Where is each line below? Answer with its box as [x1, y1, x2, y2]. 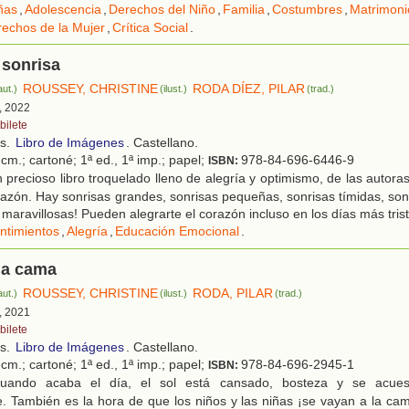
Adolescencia [25, 2, 101, 17]
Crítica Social [112, 20, 188, 36]
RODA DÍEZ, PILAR [193, 81, 306, 97]
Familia [223, 2, 265, 17]
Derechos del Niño [109, 2, 215, 17]
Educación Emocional [115, 224, 239, 239]
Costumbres [272, 2, 342, 17]
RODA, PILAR [193, 286, 274, 301]
